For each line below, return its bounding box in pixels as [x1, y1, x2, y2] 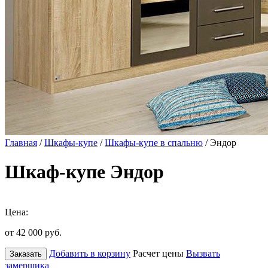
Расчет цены [133, 248, 184, 258]
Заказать [10, 249, 42, 258]
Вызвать [186, 248, 220, 258]
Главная [5, 138, 37, 148]
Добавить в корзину [49, 248, 130, 258]
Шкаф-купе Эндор [5, 161, 164, 183]
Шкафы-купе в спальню [105, 138, 203, 148]
